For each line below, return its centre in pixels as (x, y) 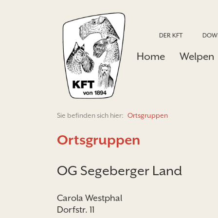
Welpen (197, 56)
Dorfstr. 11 (76, 210)
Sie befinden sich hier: (91, 116)
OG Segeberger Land (119, 171)
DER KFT (171, 35)
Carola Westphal (90, 198)
